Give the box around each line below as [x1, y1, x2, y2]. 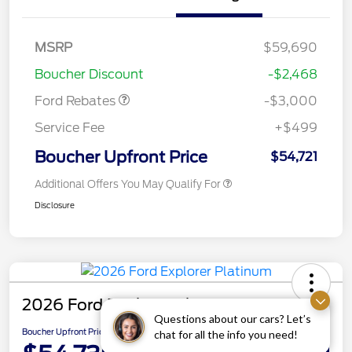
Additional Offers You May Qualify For [35, 178, 221, 190]
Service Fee [35, 119, 104, 135]
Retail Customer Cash [52, 52, 156, 64]
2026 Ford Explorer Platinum [22, 295, 247, 314]
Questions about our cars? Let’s [154, 312, 311, 325]
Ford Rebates [35, 93, 119, 108]
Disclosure [35, 200, 75, 210]
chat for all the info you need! [154, 328, 298, 341]
